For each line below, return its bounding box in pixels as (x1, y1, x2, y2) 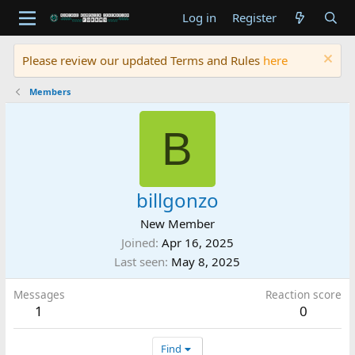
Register (231, 10, 277, 25)
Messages (13, 287, 65, 302)
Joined (120, 235, 155, 250)
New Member (139, 216, 215, 231)
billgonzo (136, 187, 219, 213)
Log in (181, 10, 216, 25)
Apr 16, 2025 (161, 235, 234, 250)
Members (29, 86, 71, 97)
